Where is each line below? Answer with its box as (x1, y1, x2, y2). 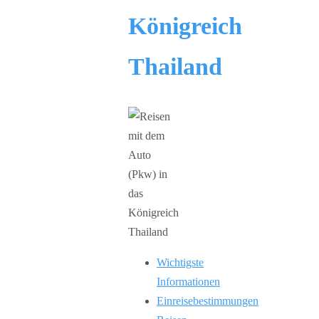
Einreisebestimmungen (157, 294, 258, 307)
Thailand (128, 53, 222, 80)
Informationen (157, 275, 220, 288)
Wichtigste (157, 256, 204, 268)
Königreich (128, 12, 242, 39)
